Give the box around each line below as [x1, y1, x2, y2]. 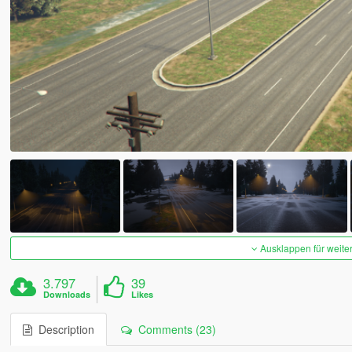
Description [31, 321, 94, 338]
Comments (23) [131, 321, 216, 338]
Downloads [43, 288, 91, 301]
